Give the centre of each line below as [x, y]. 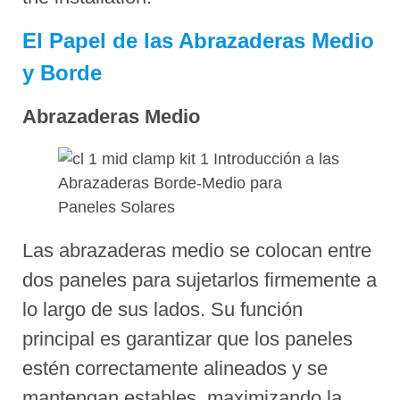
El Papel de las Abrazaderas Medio [198, 40]
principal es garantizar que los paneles [187, 338]
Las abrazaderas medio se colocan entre [197, 250]
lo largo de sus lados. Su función [162, 309]
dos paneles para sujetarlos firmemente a [200, 279]
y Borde [62, 72]
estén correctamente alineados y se [175, 368]
